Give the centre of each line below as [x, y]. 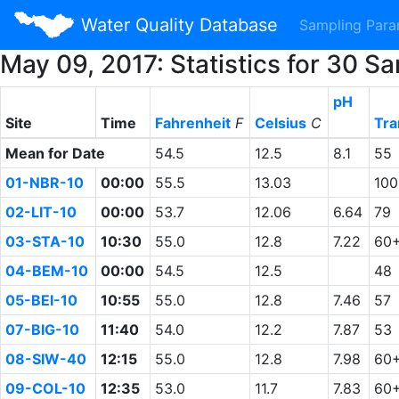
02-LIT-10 [41, 212]
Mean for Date [55, 153]
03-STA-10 [45, 241]
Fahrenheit [192, 123]
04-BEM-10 [46, 271]
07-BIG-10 [42, 330]
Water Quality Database [176, 25]
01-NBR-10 [44, 183]
